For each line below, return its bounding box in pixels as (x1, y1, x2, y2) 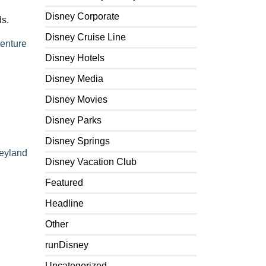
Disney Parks (45, 115, 102, 125)
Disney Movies (45, 94, 107, 104)
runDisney (45, 240, 88, 250)
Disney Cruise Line (45, 32, 126, 42)
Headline (45, 198, 84, 208)
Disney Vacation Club (45, 157, 137, 167)
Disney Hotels (45, 53, 104, 63)
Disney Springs (45, 136, 110, 146)
